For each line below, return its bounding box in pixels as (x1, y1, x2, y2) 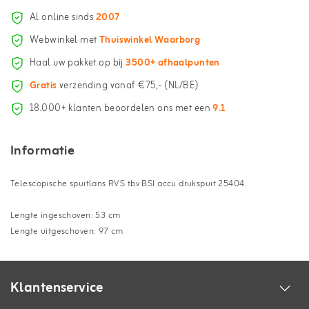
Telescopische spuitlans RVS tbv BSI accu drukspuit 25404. (10, 176, 246, 191)
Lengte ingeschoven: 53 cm (10, 208, 121, 223)
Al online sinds (30, 10, 96, 26)
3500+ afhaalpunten (126, 55, 220, 72)
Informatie (10, 139, 75, 162)
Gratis (30, 78, 57, 94)
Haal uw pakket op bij (30, 55, 126, 72)
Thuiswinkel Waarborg (99, 32, 201, 49)
